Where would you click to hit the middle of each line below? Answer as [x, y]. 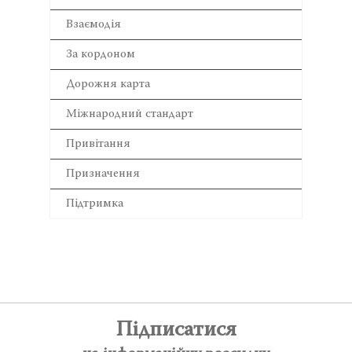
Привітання [98, 144]
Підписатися [176, 330]
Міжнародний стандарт [130, 114]
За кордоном [101, 54]
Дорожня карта [108, 84]
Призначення [103, 174]
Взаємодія [93, 24]
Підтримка [95, 203]
